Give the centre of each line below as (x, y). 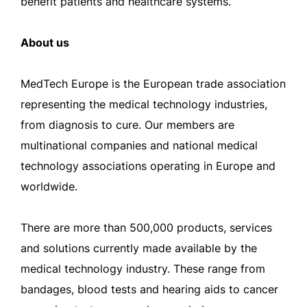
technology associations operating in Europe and (148, 166)
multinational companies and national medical (139, 145)
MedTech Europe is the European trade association (153, 84)
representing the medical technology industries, (144, 104)
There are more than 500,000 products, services (146, 228)
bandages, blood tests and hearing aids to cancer (149, 289)
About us (45, 42)
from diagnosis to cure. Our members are (127, 125)
